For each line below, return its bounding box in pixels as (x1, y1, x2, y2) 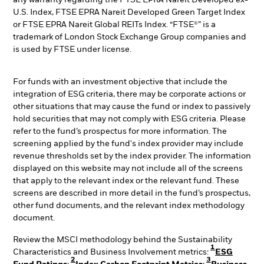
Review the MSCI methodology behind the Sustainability (13, 236, 232, 245)
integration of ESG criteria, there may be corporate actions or (13, 90, 246, 98)
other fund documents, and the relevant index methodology (13, 201, 245, 210)
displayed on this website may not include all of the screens (13, 164, 243, 173)
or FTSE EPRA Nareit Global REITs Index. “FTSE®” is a (13, 21, 216, 29)
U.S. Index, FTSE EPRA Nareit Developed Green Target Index (13, 8, 245, 17)
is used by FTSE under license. (13, 45, 131, 54)
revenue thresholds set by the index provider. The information (13, 151, 251, 160)
